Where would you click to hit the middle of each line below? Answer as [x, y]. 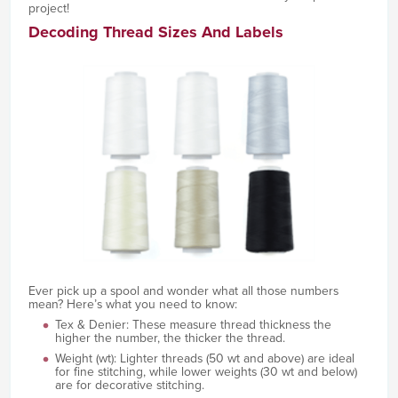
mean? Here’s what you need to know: [132, 304]
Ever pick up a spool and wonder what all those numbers [183, 291]
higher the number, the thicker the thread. [170, 338]
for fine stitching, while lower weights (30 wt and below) [206, 371]
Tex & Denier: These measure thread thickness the [193, 324]
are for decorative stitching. [129, 385]
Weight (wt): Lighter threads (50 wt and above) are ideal [204, 358]
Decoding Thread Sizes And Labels [155, 32]
